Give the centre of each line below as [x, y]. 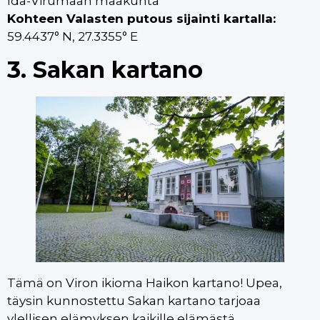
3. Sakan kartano [105, 70]
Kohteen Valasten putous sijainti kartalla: [141, 18]
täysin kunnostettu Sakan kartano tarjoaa [134, 301]
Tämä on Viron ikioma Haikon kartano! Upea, [145, 283]
